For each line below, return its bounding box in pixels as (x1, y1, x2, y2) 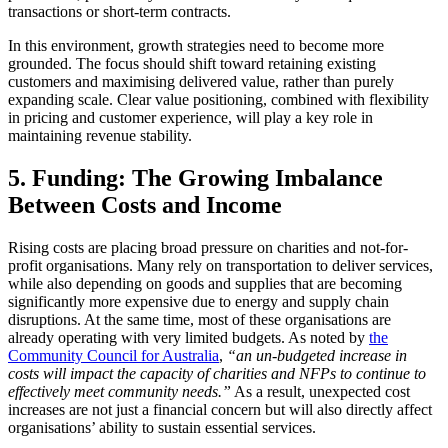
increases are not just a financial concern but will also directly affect (8, 400, 432, 418)
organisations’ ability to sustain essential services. (8, 418, 316, 436)
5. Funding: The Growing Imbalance (8, 164, 383, 191)
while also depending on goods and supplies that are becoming (8, 274, 402, 292)
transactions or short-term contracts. (8, 3, 231, 21)
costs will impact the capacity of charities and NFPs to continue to (8, 364, 426, 382)
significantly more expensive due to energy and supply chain (8, 292, 389, 310)
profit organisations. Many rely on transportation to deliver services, (8, 256, 433, 274)
